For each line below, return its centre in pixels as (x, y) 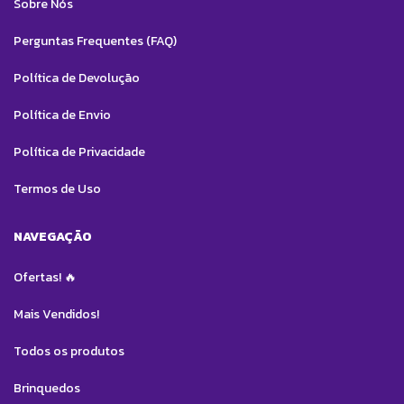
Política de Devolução (77, 78)
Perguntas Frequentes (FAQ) (95, 41)
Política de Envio (62, 115)
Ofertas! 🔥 (45, 278)
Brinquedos (47, 389)
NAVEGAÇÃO (53, 237)
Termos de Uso (57, 189)
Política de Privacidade (79, 152)
